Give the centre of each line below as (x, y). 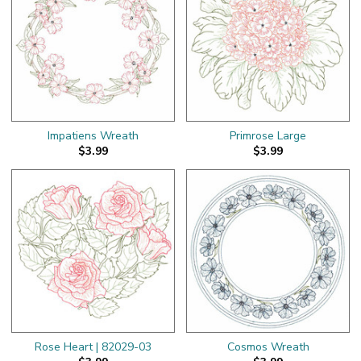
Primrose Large (268, 135)
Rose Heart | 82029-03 (93, 346)
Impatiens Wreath (93, 135)
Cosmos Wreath (268, 346)
